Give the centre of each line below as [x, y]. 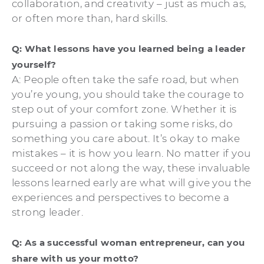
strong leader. [47, 212]
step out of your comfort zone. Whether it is [124, 109]
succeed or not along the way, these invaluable [131, 168]
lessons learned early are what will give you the [132, 182]
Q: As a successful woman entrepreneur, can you [128, 242]
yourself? [34, 64]
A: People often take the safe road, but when [126, 79]
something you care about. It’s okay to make [126, 138]
